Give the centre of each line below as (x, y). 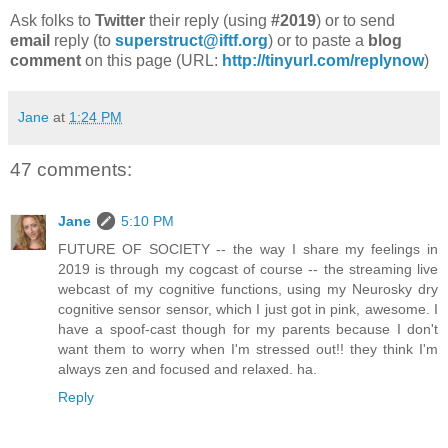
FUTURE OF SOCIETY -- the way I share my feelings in (248, 249)
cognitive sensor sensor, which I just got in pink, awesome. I (248, 309)
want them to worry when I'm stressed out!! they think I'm (248, 349)
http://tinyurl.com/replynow (323, 60)
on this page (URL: (151, 60)
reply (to (82, 40)
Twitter (118, 20)
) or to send (355, 20)
